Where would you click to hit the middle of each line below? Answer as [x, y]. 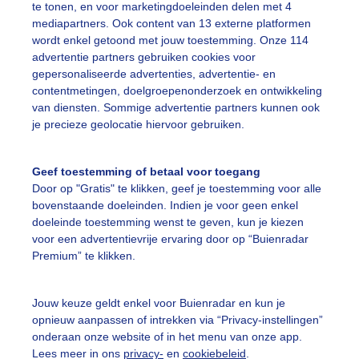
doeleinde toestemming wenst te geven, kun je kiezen [168, 222]
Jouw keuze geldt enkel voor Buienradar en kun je [159, 303]
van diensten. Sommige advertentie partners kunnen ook [176, 108]
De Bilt [226, 321]
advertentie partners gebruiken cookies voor [144, 57]
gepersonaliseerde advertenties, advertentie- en [154, 74]
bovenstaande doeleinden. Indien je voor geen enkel [165, 206]
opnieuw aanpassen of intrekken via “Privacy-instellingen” [177, 319]
